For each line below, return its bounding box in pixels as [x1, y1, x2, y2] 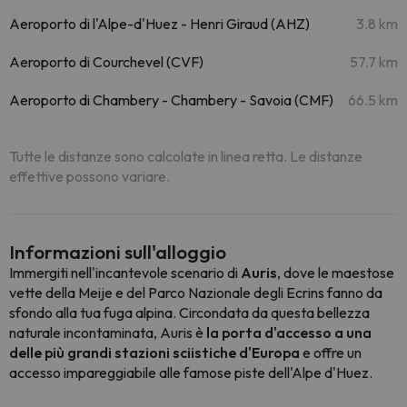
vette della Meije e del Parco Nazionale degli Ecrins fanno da [9, 283, 382, 302]
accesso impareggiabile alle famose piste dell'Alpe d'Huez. [9, 363, 372, 382]
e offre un [303, 343, 362, 362]
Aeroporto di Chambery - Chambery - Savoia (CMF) [9, 91, 333, 109]
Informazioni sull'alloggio [9, 240, 226, 263]
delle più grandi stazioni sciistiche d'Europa [9, 343, 303, 362]
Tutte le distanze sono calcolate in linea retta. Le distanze [9, 147, 362, 165]
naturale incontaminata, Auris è [9, 323, 203, 342]
